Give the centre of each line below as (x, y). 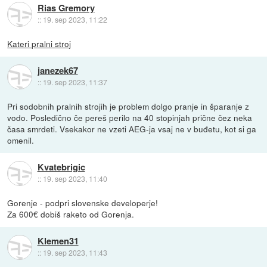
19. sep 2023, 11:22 (75, 20)
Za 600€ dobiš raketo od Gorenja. (71, 214)
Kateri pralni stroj (39, 44)
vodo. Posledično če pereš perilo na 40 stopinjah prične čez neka (130, 118)
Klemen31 (58, 241)
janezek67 (58, 71)
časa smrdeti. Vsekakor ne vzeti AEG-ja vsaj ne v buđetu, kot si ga (132, 129)
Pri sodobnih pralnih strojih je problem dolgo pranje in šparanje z (128, 106)
